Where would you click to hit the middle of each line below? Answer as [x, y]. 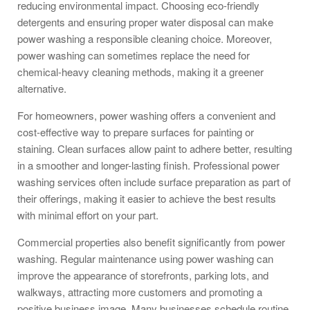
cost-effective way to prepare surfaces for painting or [136, 131]
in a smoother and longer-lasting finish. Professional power [148, 165]
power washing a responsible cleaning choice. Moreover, [145, 38]
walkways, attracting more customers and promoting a [140, 291]
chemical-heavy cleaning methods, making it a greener [140, 71]
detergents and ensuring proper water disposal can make [145, 21]
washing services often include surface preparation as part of [154, 181]
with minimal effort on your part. [88, 215]
